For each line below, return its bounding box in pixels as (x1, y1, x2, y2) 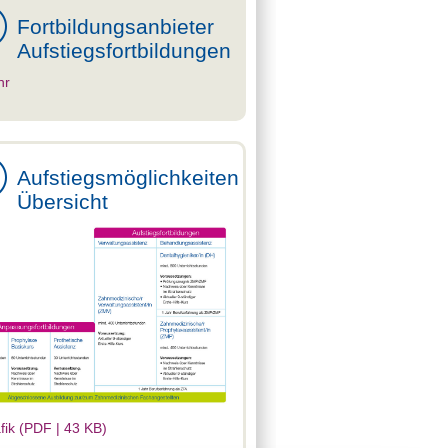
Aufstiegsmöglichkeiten (17, 166, 239, 189)
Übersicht (17, 190, 108, 213)
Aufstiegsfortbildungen (17, 39, 231, 62)
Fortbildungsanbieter (17, 15, 214, 38)
